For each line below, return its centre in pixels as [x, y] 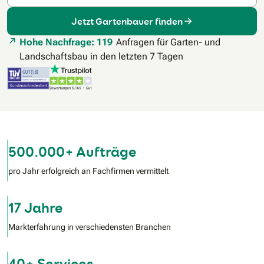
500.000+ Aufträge [72, 152]
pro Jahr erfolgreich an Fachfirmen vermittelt [88, 171]
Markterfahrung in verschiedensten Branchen [90, 227]
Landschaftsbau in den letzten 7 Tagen [101, 57]
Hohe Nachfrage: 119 [66, 42]
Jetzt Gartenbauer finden [127, 21]
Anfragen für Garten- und [168, 42]
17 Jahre [36, 208]
